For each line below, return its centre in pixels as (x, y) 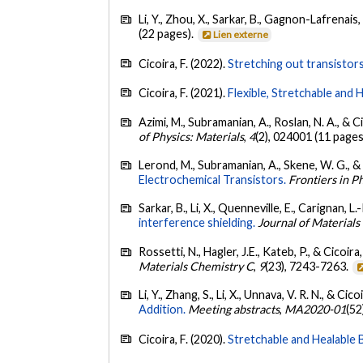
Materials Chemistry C (196, 266)
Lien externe (241, 35)
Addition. (162, 310)
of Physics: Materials (192, 136)
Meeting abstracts (234, 310)
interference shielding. (197, 223)
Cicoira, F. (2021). (184, 93)
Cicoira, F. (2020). (184, 339)
